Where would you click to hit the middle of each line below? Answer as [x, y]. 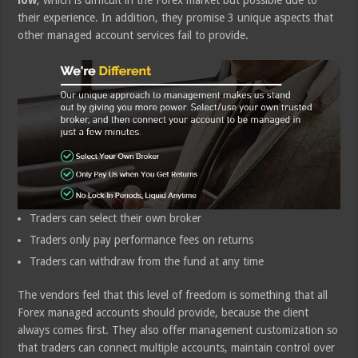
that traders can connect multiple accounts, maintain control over [177, 347]
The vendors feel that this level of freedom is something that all [173, 294]
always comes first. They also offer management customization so [178, 330]
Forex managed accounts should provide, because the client [163, 312]
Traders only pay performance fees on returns [142, 239]
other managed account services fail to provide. [133, 36]
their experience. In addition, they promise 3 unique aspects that [176, 18]
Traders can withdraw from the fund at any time [147, 261]
